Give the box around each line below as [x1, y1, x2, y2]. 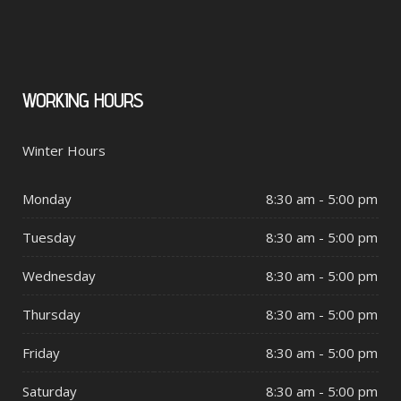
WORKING [22, 89, 89, 112]
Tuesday [31, 227, 76, 246]
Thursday [31, 304, 81, 323]
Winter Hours [22, 141, 106, 159]
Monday [34, 189, 72, 208]
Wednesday [35, 266, 96, 285]
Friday [30, 343, 60, 362]
